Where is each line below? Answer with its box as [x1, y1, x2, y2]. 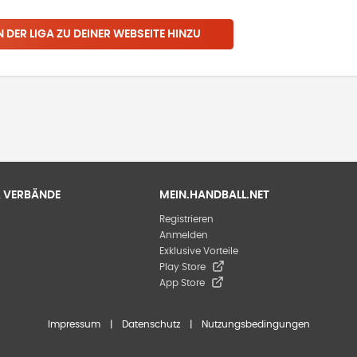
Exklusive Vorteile [159, 246, 238, 256]
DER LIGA [6, 29, 54, 40]
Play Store [159, 262, 206, 272]
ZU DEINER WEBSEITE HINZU [56, 29, 201, 40]
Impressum [47, 320, 100, 329]
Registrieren [159, 214, 214, 224]
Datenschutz [121, 320, 180, 329]
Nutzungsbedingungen [201, 320, 310, 329]
